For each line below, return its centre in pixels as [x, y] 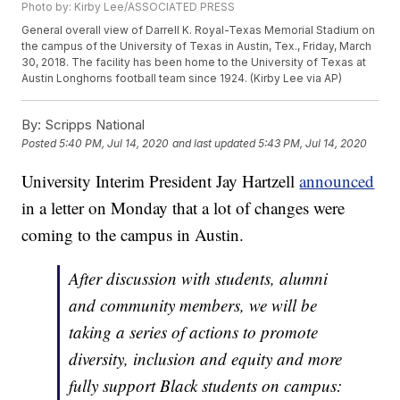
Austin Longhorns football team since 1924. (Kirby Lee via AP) [182, 79]
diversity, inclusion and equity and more [206, 359]
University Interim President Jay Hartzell [161, 181]
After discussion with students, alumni [199, 279]
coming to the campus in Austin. [133, 235]
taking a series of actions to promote [194, 332]
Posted [41, 144]
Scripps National [93, 125]
